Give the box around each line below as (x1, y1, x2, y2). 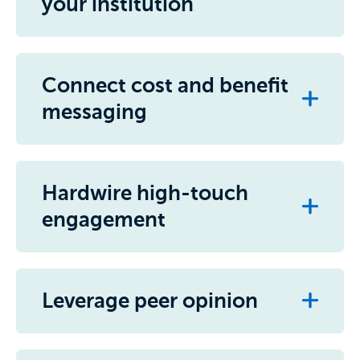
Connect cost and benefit (42, 73, 288, 97)
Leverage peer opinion (42, 288, 258, 313)
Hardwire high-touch (42, 181, 248, 205)
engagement (42, 207, 166, 231)
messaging (42, 100, 147, 124)
